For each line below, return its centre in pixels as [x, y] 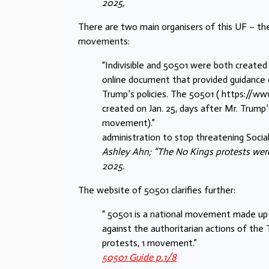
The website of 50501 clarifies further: [157, 190]
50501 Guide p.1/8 [139, 258]
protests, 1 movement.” [150, 243]
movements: [104, 41]
